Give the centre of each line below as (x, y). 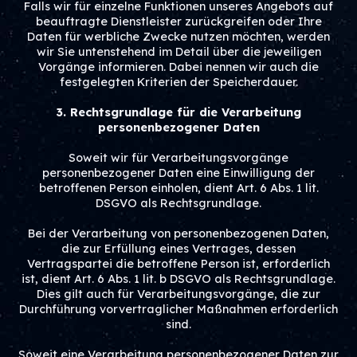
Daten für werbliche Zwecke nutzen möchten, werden (178, 37)
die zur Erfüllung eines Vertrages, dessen (178, 249)
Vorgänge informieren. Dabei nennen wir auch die (178, 67)
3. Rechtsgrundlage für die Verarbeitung (178, 112)
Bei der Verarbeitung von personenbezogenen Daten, (178, 233)
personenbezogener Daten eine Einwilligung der (178, 173)
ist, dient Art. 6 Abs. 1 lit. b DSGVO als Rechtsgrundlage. (178, 279)
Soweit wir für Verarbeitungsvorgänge (178, 158)
